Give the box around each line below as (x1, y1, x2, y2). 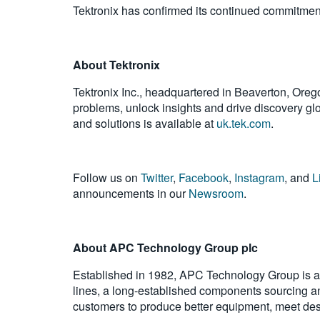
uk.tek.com (216, 115, 271, 131)
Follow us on (73, 169, 141, 186)
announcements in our (73, 185, 189, 201)
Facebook (179, 169, 229, 186)
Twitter (141, 169, 173, 186)
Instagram (234, 169, 284, 186)
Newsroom (189, 185, 244, 201)
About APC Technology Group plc (73, 239, 258, 256)
